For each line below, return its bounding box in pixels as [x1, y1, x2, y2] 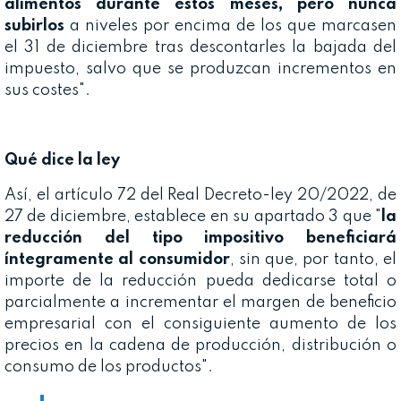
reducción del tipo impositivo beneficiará [4, 229, 397, 246]
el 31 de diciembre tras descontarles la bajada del [4, 38, 397, 55]
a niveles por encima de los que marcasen [64, 17, 397, 34]
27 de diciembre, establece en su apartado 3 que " [4, 208, 381, 225]
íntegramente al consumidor [4, 251, 230, 268]
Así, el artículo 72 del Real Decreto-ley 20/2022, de [4, 186, 397, 203]
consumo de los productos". [4, 358, 213, 375]
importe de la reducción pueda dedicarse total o [4, 272, 397, 289]
